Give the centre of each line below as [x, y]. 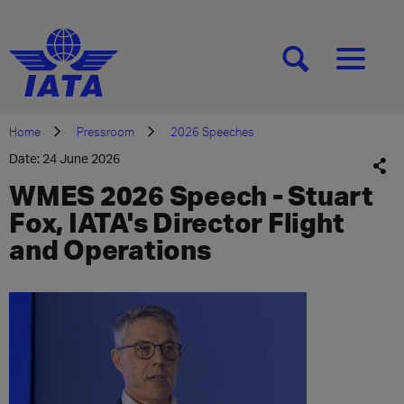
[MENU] [372, 66]
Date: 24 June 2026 [64, 158]
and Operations [110, 249]
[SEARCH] [325, 66]
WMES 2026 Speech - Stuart [191, 195]
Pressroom [106, 132]
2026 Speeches [212, 132]
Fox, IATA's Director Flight [177, 222]
